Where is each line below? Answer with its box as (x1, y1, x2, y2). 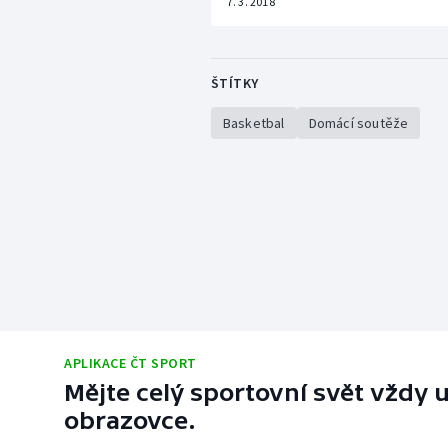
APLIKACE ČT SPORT (64, 354, 197, 373)
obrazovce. (64, 407, 196, 435)
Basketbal (222, 114, 285, 133)
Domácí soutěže (308, 114, 409, 133)
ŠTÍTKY (210, 74, 259, 93)
